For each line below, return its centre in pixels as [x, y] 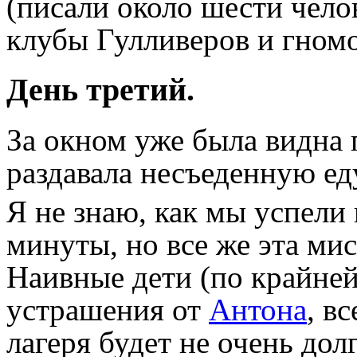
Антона [258, 309]
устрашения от [108, 309]
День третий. [100, 90]
